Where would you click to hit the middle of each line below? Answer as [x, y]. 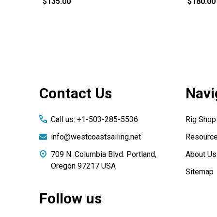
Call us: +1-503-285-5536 [94, 120]
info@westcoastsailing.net [96, 137]
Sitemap [199, 172]
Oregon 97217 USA [83, 166]
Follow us [70, 199]
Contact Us [76, 93]
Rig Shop [201, 120]
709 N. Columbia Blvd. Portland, [104, 155]
